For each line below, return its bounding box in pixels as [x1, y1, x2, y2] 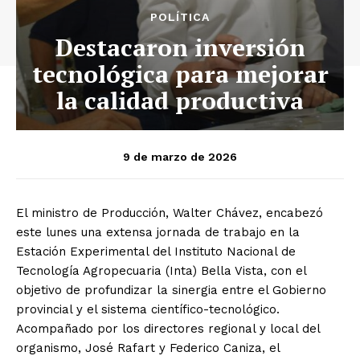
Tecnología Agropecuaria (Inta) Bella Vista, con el [16, 263, 306, 278]
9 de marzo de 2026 [123, 149, 237, 163]
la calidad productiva [56, 84, 304, 117]
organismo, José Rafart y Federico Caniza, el [16, 340, 280, 355]
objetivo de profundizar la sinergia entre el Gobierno [16, 282, 326, 297]
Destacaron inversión [55, 31, 305, 63]
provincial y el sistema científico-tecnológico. [16, 301, 280, 317]
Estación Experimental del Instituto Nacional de [16, 243, 296, 259]
